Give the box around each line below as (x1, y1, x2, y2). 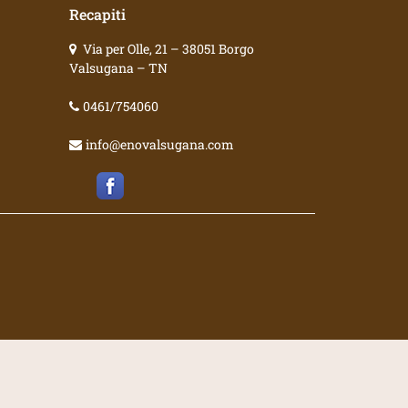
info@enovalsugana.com (86, 136, 234, 153)
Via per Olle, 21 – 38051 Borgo (83, 40, 254, 57)
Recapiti (69, 5, 126, 24)
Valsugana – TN (69, 59, 168, 76)
